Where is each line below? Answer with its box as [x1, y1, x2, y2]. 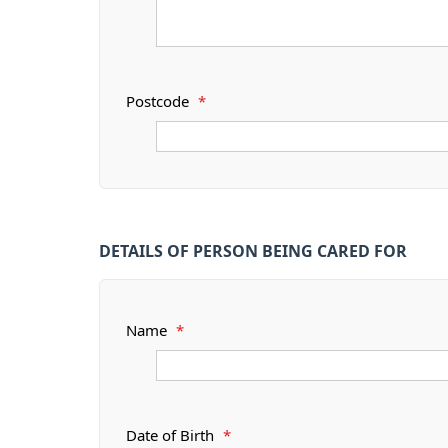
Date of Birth [126, 428, 218, 443]
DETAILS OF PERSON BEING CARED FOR [99, 243, 407, 259]
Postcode [126, 94, 193, 109]
